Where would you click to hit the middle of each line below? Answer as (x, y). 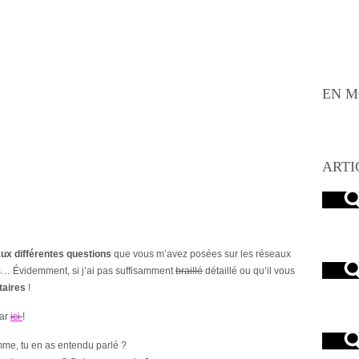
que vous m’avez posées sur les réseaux (201, 254)
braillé (189, 271)
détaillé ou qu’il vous (249, 271)
